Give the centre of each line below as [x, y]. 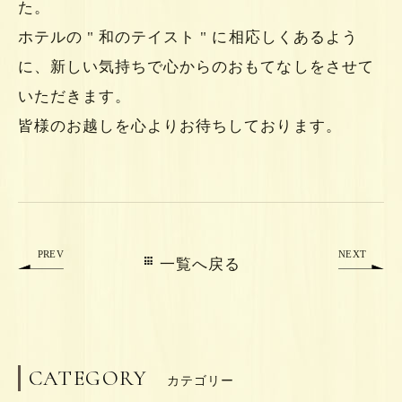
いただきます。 [74, 97]
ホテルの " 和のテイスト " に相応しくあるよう [188, 38]
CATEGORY [88, 378]
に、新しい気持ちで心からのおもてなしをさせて [196, 67]
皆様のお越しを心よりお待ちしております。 [179, 127]
